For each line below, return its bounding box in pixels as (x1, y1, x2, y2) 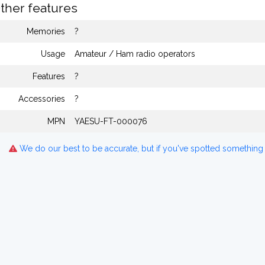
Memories (27, 27, 65, 36)
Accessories (18, 94, 65, 104)
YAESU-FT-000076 (75, 117, 147, 126)
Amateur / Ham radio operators (75, 49, 195, 59)
